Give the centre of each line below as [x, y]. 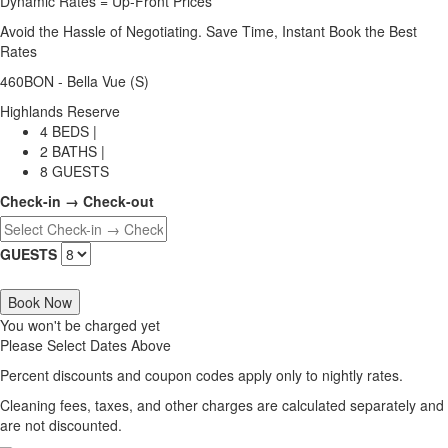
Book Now [40, 301]
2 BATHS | [72, 150]
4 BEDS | [68, 130]
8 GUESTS [74, 170]
